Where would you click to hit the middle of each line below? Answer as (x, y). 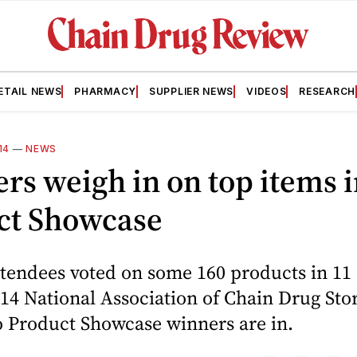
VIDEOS (267, 91)
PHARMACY (105, 91)
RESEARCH (327, 91)
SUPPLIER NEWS (192, 91)
